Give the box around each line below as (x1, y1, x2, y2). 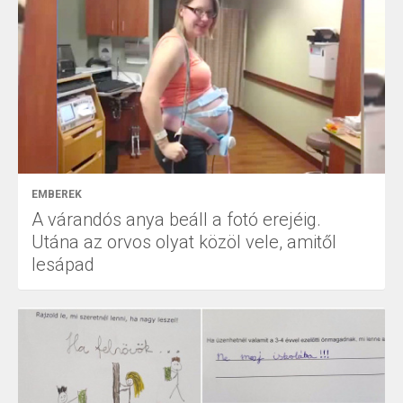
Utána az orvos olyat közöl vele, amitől (31, 231, 336, 254)
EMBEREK (31, 188, 82, 201)
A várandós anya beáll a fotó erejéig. (31, 209, 321, 231)
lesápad (31, 254, 94, 276)
